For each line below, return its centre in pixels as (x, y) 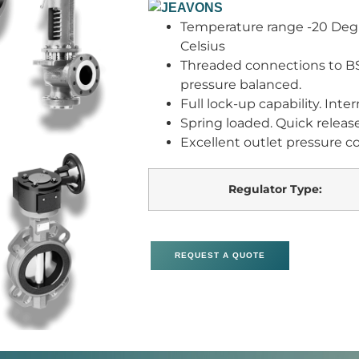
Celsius (202, 46)
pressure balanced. (240, 85)
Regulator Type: (276, 190)
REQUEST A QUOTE (220, 256)
